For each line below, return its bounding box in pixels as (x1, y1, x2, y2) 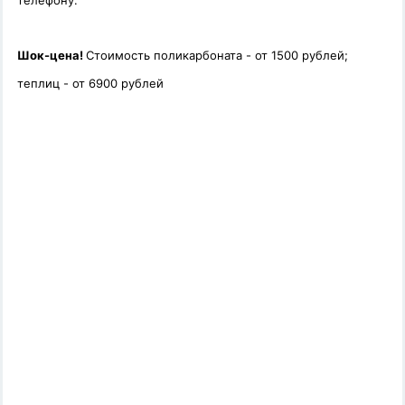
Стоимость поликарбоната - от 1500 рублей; (86, 48, 348, 63)
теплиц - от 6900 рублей (17, 76, 164, 91)
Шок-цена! (17, 48, 86, 63)
